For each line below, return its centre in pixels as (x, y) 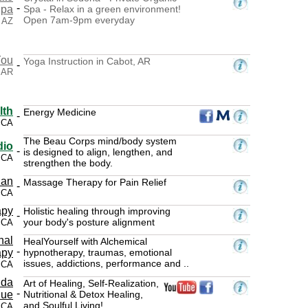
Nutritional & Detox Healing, (83, 294)
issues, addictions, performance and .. (106, 263)
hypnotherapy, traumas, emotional (98, 252)
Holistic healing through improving (97, 211)
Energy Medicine (60, 112)
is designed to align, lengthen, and (98, 152)
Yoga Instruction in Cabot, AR (87, 61)
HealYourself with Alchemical (85, 241)
